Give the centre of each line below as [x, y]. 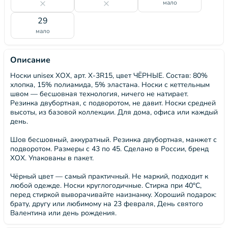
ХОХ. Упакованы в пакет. [52, 158]
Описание [30, 60]
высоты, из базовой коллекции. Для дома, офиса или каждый [114, 112]
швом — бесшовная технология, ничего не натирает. [99, 94]
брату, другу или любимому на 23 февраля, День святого [107, 204]
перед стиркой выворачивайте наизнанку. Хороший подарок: [113, 195]
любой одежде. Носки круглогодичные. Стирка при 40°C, [106, 186]
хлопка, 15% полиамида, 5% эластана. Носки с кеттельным [110, 85]
